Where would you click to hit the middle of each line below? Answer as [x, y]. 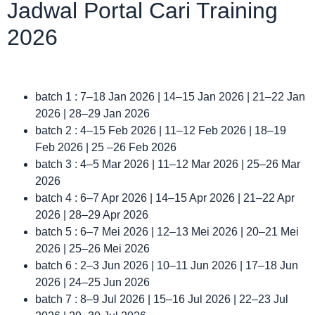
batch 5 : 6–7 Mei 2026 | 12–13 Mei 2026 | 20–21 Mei [167, 232]
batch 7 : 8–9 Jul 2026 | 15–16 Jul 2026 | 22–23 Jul [162, 300]
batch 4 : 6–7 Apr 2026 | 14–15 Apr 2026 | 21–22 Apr [165, 198]
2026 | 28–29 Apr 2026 [92, 215]
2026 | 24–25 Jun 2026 [92, 283]
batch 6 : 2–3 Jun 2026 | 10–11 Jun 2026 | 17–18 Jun [167, 266]
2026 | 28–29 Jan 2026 [92, 114]
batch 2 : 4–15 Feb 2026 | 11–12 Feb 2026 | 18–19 [161, 131]
